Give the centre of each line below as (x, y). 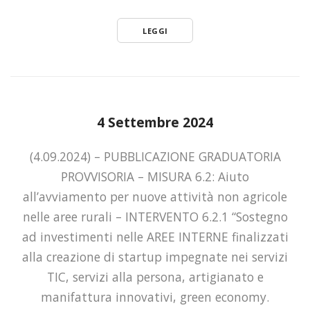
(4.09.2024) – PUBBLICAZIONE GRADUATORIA (155, 156)
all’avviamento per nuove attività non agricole (155, 196)
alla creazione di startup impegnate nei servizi (155, 256)
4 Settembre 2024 (155, 122)
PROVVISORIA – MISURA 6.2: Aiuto (155, 176)
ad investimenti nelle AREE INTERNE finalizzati (155, 236)
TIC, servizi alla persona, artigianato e (155, 276)
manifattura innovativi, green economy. (155, 297)
